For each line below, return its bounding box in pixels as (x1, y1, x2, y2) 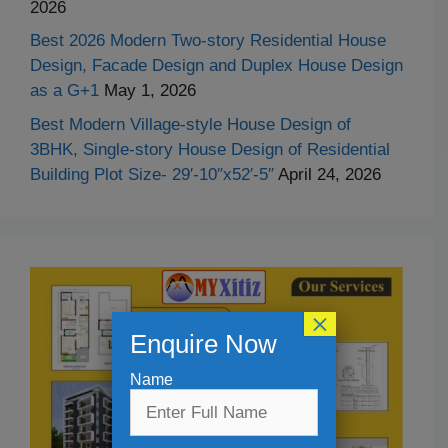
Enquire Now (130, 328, 277, 359)
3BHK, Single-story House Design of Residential (30, 139, 390, 159)
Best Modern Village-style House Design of (30, 114, 351, 134)
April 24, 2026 (278, 164, 381, 184)
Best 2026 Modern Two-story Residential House (30, 31, 386, 51)
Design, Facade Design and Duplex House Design (30, 56, 403, 76)
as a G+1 (30, 81, 99, 101)
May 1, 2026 (104, 81, 196, 101)
